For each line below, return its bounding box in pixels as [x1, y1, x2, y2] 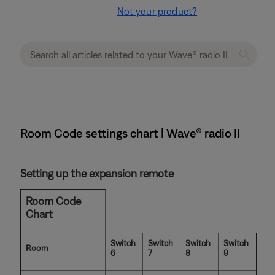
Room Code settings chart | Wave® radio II [20, 126, 240, 140]
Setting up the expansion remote [20, 167, 174, 180]
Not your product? [117, 6, 198, 17]
